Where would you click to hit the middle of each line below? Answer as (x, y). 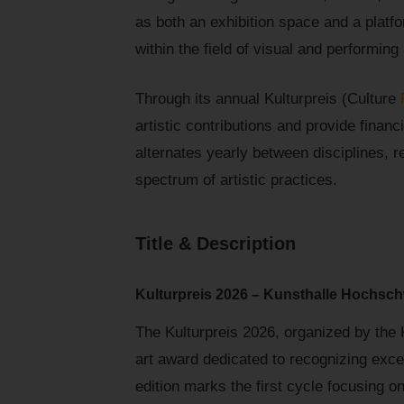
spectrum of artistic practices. (236, 180)
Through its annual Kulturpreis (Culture (268, 99)
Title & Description (216, 244)
